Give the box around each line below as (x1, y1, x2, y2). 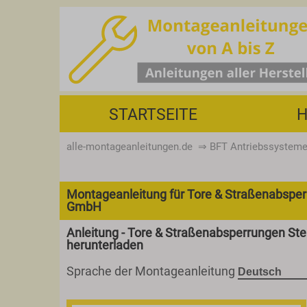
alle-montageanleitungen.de (66, 140, 193, 153)
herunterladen (66, 238, 143, 252)
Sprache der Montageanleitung (66, 264, 238, 278)
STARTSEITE (109, 106, 198, 123)
